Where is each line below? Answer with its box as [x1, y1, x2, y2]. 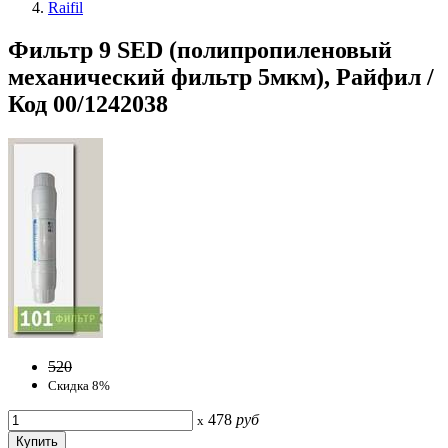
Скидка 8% [48, 377, 110, 393]
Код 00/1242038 [8, 90, 168, 117]
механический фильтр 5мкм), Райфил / [8, 63, 434, 90]
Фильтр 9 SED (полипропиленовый [8, 36, 392, 63]
